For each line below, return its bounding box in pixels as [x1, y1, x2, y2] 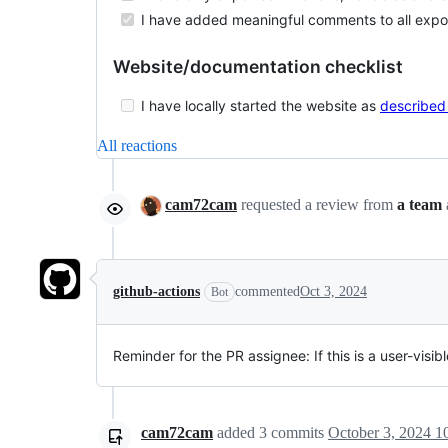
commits [267, 423, 328, 441]
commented [235, 283, 300, 299]
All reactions [97, 136, 177, 154]
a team [397, 195, 442, 213]
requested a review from [237, 195, 397, 213]
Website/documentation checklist [113, 55, 403, 77]
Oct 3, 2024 [300, 283, 367, 299]
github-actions [113, 283, 200, 299]
